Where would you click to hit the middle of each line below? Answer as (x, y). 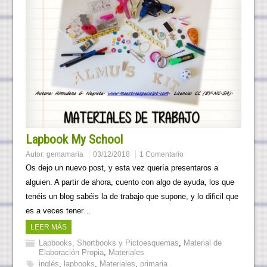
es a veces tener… (58, 211)
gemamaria (65, 155)
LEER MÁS (48, 227)
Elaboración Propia (71, 253)
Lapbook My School (74, 140)
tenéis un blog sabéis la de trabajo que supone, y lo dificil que (132, 197)
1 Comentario (161, 155)
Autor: (36, 155)
